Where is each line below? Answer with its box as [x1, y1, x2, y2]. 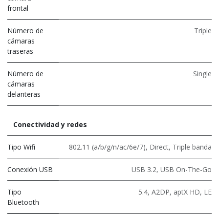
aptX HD [174, 187, 200, 197]
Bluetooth [7, 197, 39, 207]
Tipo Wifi [7, 142, 35, 152]
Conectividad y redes [13, 119, 87, 129]
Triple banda [173, 142, 212, 152]
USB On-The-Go [160, 164, 212, 174]
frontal [7, 3, 28, 13]
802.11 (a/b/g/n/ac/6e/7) [69, 142, 146, 152]
